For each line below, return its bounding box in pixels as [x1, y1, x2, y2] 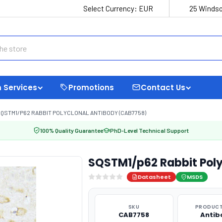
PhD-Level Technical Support [110, 127, 189, 134]
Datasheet [137, 173, 171, 181]
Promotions [68, 82, 114, 93]
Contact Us [141, 82, 185, 93]
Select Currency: [83, 4, 139, 13]
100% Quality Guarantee [40, 127, 103, 134]
